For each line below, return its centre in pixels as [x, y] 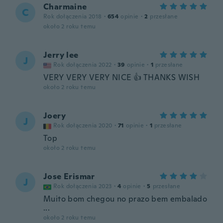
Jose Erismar [69, 176]
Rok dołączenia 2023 [83, 186]
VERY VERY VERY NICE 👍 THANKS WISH [122, 77]
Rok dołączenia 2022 [83, 65]
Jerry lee [61, 55]
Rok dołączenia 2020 [83, 125]
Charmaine [65, 7]
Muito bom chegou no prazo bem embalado [125, 199]
